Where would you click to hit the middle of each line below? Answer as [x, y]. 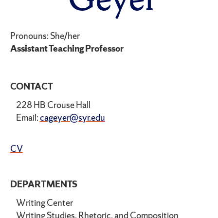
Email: [28, 118]
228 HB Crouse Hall [53, 105]
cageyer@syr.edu [72, 118]
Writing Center [44, 202]
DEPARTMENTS [44, 184]
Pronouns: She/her [45, 36]
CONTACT [31, 87]
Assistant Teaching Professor [67, 49]
